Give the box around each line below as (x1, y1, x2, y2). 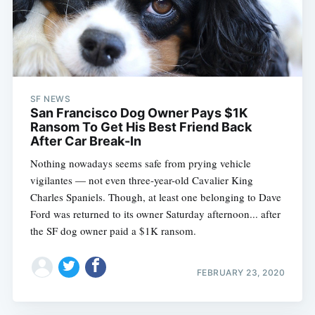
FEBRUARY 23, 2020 (196, 266, 285, 278)
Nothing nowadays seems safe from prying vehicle (30, 156, 251, 171)
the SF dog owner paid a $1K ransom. (30, 224, 196, 238)
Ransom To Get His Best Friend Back (30, 120, 252, 135)
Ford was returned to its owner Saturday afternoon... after (30, 207, 281, 221)
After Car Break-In (30, 134, 141, 149)
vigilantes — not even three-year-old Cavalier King (30, 173, 253, 188)
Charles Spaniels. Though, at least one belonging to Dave (30, 190, 281, 205)
